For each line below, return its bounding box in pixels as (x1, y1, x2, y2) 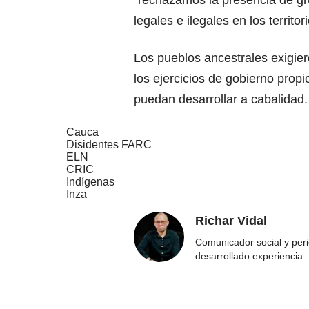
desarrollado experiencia (195, 250, 303, 262)
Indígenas (66, 176, 114, 188)
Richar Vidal (195, 214, 267, 228)
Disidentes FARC (66, 139, 152, 151)
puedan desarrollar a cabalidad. (134, 92, 308, 107)
